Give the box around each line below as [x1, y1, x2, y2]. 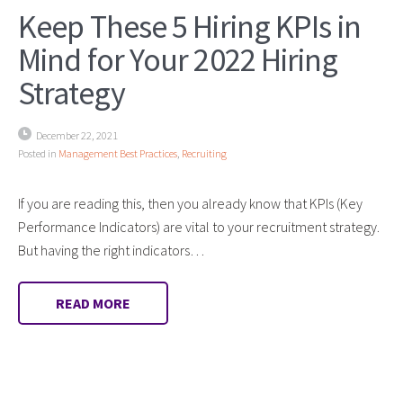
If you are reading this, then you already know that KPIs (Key [18, 193, 363, 212]
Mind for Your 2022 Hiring [18, 39, 338, 80]
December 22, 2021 [36, 128, 118, 142]
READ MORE [56, 293, 130, 312]
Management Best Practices [58, 146, 177, 160]
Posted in [18, 146, 58, 160]
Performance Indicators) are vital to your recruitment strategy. [18, 217, 380, 236]
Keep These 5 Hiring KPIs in [18, 5, 361, 47]
